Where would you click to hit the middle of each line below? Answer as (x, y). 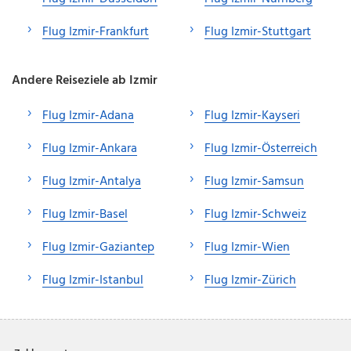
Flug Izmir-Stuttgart (258, 32)
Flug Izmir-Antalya (92, 181)
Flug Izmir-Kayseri (252, 116)
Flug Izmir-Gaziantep (98, 247)
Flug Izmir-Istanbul (93, 280)
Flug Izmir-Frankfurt (96, 32)
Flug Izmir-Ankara (90, 148)
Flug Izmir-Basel (85, 214)
